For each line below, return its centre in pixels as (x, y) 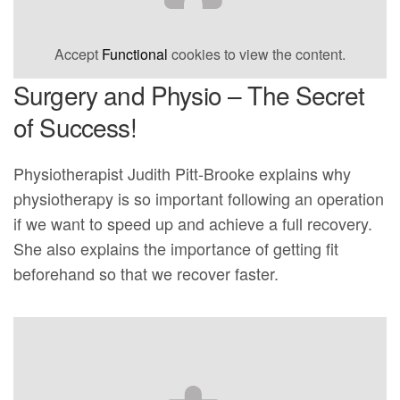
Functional (135, 54)
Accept (78, 54)
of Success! (75, 126)
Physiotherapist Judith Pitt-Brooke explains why (183, 173)
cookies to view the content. (257, 54)
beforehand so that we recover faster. (146, 273)
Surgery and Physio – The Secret (189, 94)
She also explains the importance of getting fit (176, 248)
